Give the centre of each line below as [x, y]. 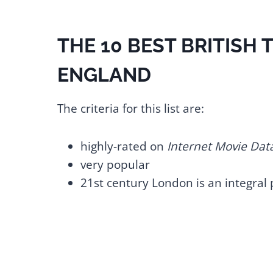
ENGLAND [104, 74]
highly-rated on [123, 146]
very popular [116, 164]
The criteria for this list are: [130, 108]
